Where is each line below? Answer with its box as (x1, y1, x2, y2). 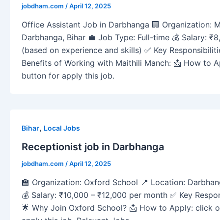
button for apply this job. (22, 70, 114, 81)
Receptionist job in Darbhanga (22, 141, 164, 153)
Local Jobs (44, 123, 80, 132)
